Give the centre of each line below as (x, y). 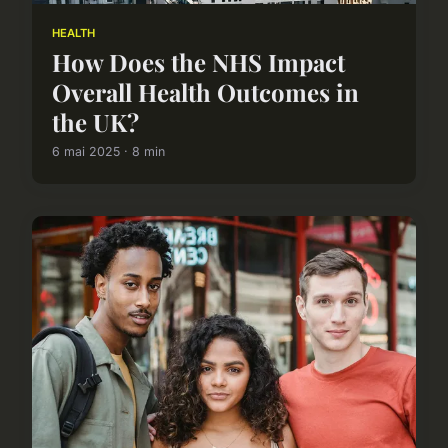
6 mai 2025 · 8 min (108, 152)
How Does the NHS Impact (198, 62)
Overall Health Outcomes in (205, 92)
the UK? (95, 122)
